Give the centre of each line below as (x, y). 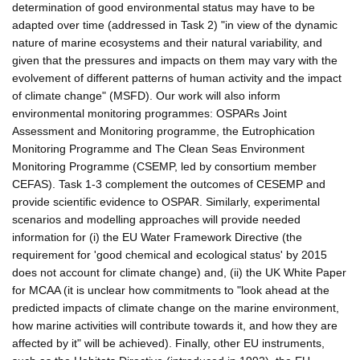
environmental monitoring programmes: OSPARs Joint (149, 113)
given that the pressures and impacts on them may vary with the (175, 60)
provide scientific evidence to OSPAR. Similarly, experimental (166, 201)
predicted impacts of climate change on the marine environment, (176, 307)
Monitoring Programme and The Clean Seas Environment (158, 148)
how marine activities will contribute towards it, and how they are (175, 325)
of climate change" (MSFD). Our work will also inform (146, 95)
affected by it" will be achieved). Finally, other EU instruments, (168, 343)
